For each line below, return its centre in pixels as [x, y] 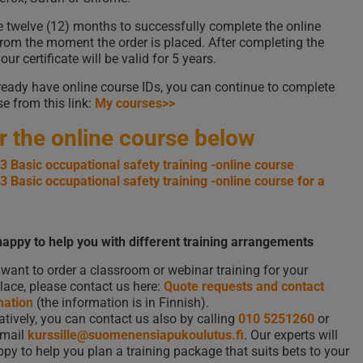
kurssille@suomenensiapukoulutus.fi [135, 335]
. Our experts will [290, 335]
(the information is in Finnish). [122, 303]
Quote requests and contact [243, 287]
